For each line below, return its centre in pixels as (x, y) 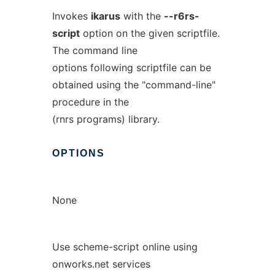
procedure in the (90, 102)
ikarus (105, 16)
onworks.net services (101, 264)
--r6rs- (181, 16)
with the (142, 16)
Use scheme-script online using (125, 247)
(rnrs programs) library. (106, 119)
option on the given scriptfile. (149, 33)
